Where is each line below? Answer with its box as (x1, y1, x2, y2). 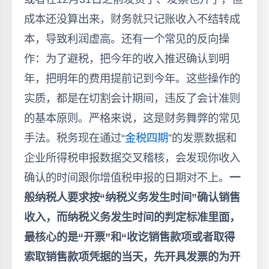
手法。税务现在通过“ (24, 131, 125, 144)
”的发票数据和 (168, 131, 237, 144)
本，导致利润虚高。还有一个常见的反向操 (24, 32, 229, 45)
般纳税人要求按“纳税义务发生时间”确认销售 (24, 190, 240, 204)
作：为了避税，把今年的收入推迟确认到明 (24, 52, 229, 65)
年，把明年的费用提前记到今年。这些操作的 (24, 71, 240, 85)
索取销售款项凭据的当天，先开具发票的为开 (24, 250, 240, 263)
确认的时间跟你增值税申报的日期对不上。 (24, 171, 229, 184)
